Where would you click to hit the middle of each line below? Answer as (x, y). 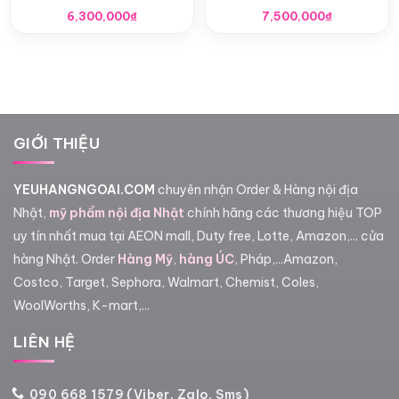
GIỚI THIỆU (57, 143)
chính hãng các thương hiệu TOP (283, 212)
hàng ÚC (207, 259)
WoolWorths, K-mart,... (81, 305)
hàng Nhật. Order (65, 259)
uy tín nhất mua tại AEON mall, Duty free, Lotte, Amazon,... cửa (199, 236)
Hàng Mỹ (145, 259)
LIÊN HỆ (45, 342)
